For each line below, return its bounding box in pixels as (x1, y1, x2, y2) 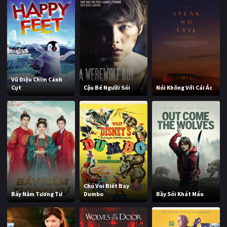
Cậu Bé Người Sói (84, 84, 131, 92)
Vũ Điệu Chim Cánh (11, 75, 63, 84)
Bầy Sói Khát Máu (156, 190, 204, 198)
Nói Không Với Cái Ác (156, 84, 213, 92)
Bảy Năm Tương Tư (11, 190, 63, 198)
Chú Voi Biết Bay (84, 182, 130, 190)
